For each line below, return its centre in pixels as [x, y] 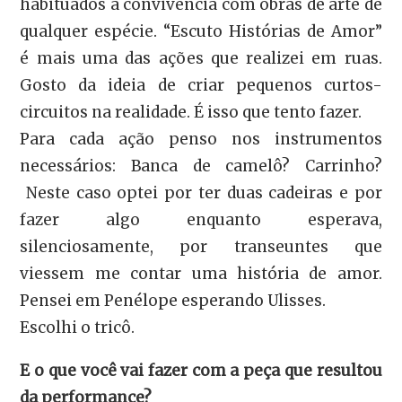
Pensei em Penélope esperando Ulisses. [173, 300]
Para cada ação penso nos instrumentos [201, 139]
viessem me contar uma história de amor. [201, 273]
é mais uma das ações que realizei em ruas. [201, 58]
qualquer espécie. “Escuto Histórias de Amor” [201, 31]
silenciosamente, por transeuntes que [201, 246]
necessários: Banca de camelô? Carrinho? [201, 166]
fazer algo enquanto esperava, [201, 219]
